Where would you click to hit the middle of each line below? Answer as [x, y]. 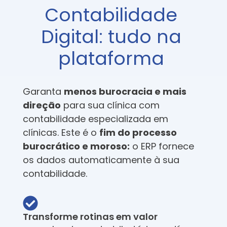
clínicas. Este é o [61, 132]
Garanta [43, 91]
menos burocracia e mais [125, 91]
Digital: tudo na [111, 36]
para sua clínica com [110, 105]
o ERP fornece [162, 146]
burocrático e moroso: [76, 146]
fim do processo [138, 132]
